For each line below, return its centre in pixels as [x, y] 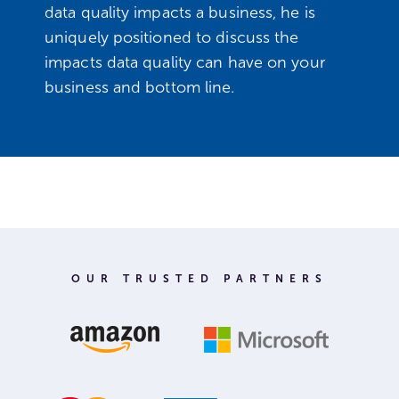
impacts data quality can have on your [185, 62]
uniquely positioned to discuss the [172, 37]
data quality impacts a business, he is [180, 12]
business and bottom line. [144, 87]
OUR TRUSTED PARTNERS [199, 279]
